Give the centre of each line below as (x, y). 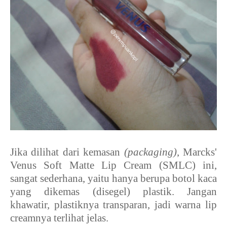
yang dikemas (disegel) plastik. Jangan (113, 191)
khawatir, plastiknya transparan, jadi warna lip (113, 204)
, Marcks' (197, 152)
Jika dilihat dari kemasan (67, 152)
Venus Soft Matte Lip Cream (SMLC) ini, (113, 165)
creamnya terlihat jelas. (59, 218)
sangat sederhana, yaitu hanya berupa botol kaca (113, 178)
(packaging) (150, 152)
